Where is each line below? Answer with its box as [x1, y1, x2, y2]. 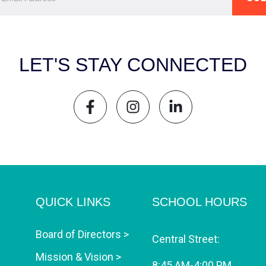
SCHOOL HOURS [151, 195, 247, 208]
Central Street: [151, 233, 220, 245]
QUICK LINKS [36, 195, 111, 208]
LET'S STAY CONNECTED [19, 54, 247, 75]
